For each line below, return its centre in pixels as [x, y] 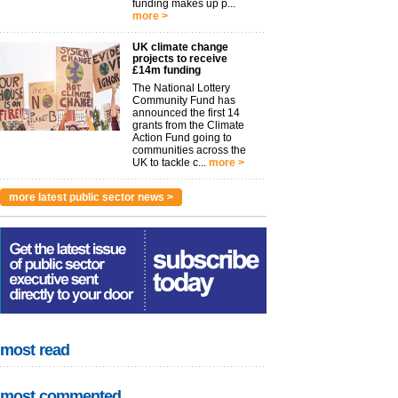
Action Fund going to [182, 138]
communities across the [189, 150]
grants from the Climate [188, 125]
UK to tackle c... [169, 163]
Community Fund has [184, 100]
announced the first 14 [186, 113]
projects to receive [180, 59]
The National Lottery [181, 88]
